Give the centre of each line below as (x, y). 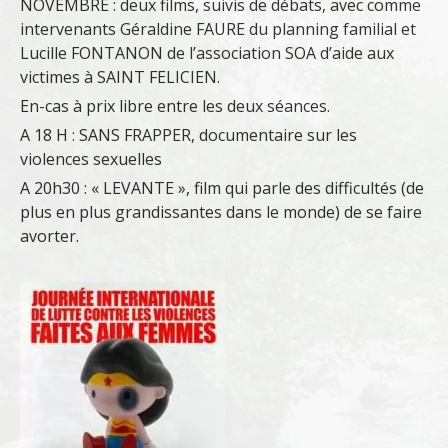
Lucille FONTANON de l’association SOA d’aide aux (207, 53)
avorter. (49, 236)
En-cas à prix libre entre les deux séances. (175, 106)
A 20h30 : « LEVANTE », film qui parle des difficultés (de (222, 188)
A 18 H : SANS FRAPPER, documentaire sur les (188, 135)
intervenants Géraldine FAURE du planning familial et (218, 29)
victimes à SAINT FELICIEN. (120, 77)
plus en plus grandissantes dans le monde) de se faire (221, 212)
